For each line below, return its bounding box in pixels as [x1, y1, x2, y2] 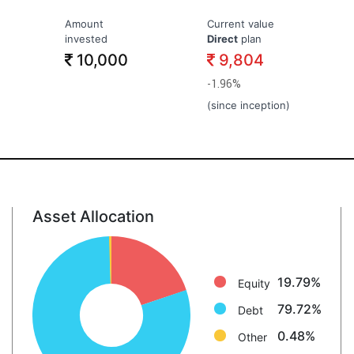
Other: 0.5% [31, 271, 101, 287]
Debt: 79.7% [31, 252, 104, 268]
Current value [206, 17, 274, 30]
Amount [64, 17, 104, 30]
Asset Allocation [32, 207, 154, 226]
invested [64, 32, 107, 45]
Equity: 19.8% [31, 233, 111, 249]
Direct [206, 32, 238, 45]
